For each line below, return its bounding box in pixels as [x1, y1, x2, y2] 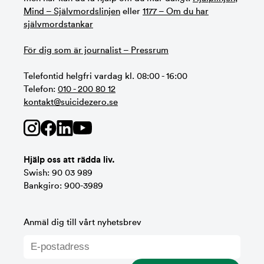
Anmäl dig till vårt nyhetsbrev [24, 217, 141, 227]
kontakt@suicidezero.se [24, 97, 118, 107]
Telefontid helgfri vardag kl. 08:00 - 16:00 [24, 71, 187, 81]
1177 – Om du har [143, 6, 209, 16]
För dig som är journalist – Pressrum [24, 45, 169, 55]
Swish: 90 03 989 [24, 168, 93, 177]
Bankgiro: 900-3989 [24, 181, 103, 190]
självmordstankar [24, 19, 93, 29]
